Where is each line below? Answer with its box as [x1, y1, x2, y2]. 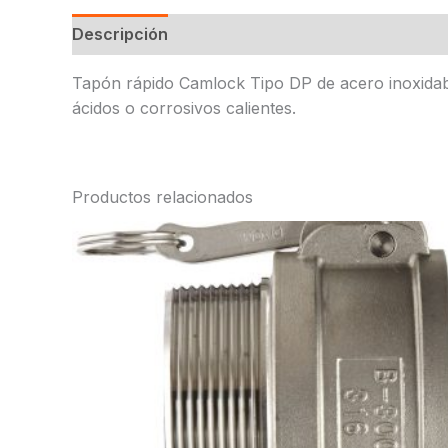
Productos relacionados [72, 186, 253, 207]
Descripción [72, 23, 168, 44]
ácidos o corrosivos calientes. [72, 97, 296, 118]
